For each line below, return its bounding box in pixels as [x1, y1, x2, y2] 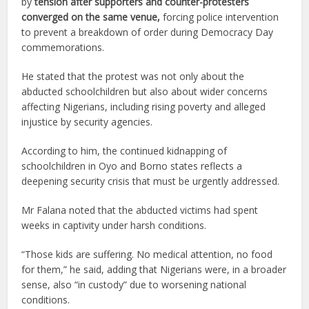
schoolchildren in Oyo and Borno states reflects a [21, 159, 243, 172]
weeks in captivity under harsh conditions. [21, 218, 207, 232]
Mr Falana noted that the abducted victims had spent [21, 203, 259, 217]
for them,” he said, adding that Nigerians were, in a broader [21, 262, 287, 276]
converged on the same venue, [21, 10, 161, 23]
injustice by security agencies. [21, 114, 153, 128]
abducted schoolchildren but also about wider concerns [21, 84, 268, 98]
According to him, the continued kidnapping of [21, 143, 228, 157]
